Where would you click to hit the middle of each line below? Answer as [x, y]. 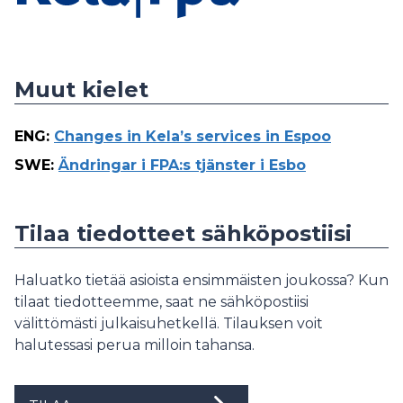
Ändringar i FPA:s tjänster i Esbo [182, 165]
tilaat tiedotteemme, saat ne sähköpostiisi [161, 301]
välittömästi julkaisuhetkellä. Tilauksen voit [169, 323]
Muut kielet [81, 89]
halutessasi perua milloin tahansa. [134, 345]
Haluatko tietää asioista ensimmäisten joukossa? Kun [201, 280]
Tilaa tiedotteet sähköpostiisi [183, 233]
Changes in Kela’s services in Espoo [193, 136]
